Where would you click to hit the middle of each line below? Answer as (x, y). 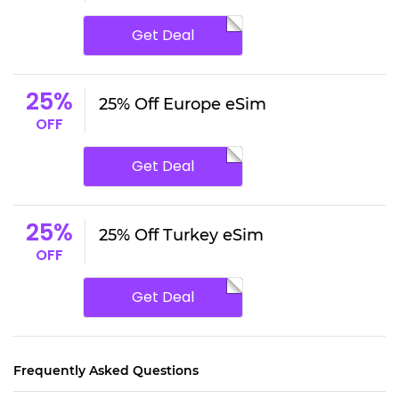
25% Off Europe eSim (183, 104)
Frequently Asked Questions (106, 370)
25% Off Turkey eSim (181, 235)
